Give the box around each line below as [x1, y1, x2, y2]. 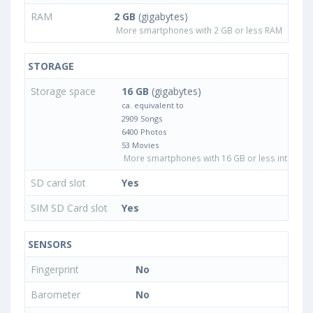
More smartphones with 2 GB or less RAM [114, 24, 282, 36]
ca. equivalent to [122, 100, 184, 111]
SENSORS [25, 238, 72, 252]
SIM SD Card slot [31, 201, 110, 215]
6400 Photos [122, 126, 166, 138]
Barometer [31, 288, 83, 302]
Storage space [31, 85, 99, 99]
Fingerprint [31, 263, 82, 277]
